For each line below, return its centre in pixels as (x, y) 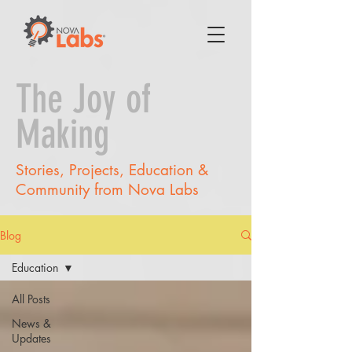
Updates (31, 338)
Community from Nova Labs (107, 190)
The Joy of (83, 99)
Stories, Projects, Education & (112, 170)
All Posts (31, 299)
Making (62, 134)
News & (31, 323)
